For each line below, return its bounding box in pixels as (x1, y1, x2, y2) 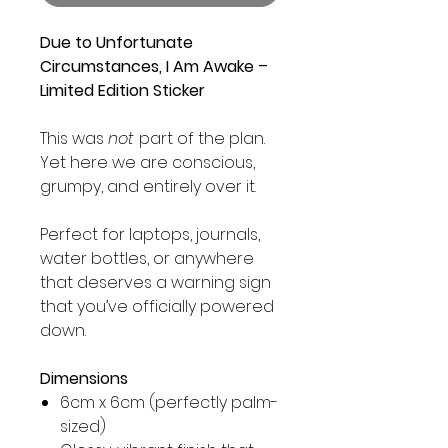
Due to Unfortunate (40, 31, 193, 54)
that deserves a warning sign (40, 271, 271, 294)
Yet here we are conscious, (40, 151, 255, 174)
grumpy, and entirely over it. (40, 175, 256, 198)
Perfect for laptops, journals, (40, 223, 260, 246)
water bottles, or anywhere (40, 247, 254, 270)
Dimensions (40, 367, 128, 390)
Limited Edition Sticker (40, 79, 205, 102)
